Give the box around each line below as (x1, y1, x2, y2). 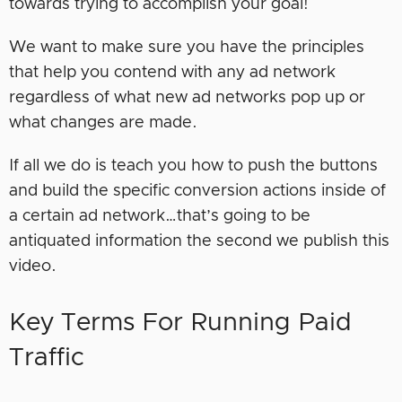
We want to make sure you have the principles (9, 39, 364, 56)
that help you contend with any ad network (9, 64, 336, 81)
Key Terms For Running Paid (9, 310, 352, 336)
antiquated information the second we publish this (9, 232, 389, 249)
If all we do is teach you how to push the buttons (9, 157, 378, 174)
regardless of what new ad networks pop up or (9, 89, 365, 106)
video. (9, 258, 57, 275)
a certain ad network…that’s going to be (9, 207, 310, 224)
